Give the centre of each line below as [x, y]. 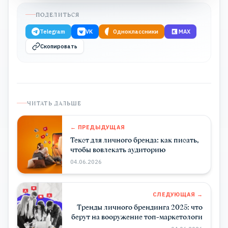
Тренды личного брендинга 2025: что [140, 207]
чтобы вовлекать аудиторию [118, 149]
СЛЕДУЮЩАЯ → [177, 194]
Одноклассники [136, 31]
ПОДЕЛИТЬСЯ [58, 15]
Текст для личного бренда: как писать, [135, 139]
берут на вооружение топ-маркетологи [137, 216]
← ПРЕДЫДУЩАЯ [98, 127]
